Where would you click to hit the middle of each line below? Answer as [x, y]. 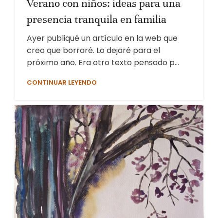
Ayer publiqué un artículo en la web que [102, 38]
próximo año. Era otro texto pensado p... [103, 63]
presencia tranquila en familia [97, 19]
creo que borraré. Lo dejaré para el [93, 51]
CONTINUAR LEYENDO [62, 83]
